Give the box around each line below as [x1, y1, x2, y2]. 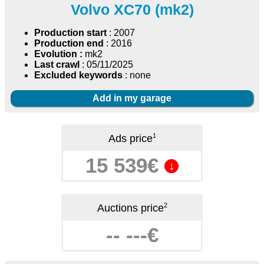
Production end [34, 38, 104, 49]
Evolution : [34, 49, 82, 60]
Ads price [108, 133, 153, 145]
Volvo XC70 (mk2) [70, 1, 194, 18]
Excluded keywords [34, 70, 123, 81]
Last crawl [34, 60, 80, 70]
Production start [34, 28, 107, 38]
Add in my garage [93, 93, 171, 104]
